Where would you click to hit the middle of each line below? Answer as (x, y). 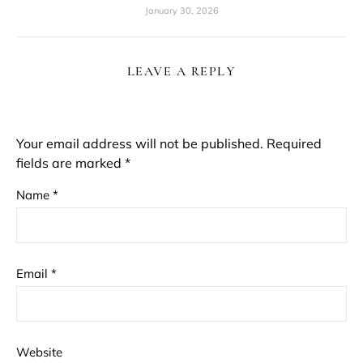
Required (294, 143)
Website (39, 352)
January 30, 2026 (181, 10)
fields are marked (70, 162)
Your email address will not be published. (140, 143)
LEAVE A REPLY (181, 71)
